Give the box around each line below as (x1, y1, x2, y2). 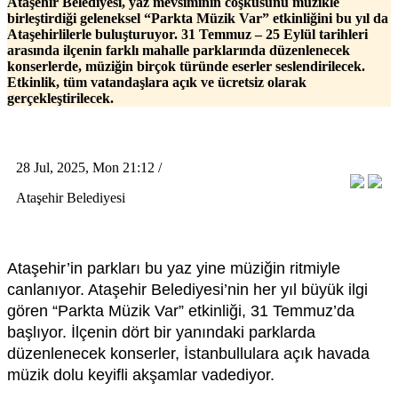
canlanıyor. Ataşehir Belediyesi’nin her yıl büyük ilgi (7, 280, 368, 298)
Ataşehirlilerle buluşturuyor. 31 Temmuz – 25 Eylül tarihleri (7, 26, 368, 42)
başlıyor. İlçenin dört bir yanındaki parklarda (7, 322, 315, 341)
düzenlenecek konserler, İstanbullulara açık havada (7, 344, 370, 362)
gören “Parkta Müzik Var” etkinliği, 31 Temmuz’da (7, 301, 354, 320)
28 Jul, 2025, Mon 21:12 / (16, 159, 162, 175)
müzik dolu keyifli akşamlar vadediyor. (7, 365, 275, 384)
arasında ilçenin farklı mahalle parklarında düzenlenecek (7, 42, 350, 58)
